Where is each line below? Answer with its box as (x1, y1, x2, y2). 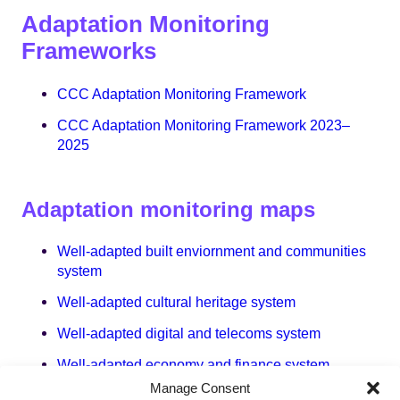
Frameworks (21, 37, 156, 64)
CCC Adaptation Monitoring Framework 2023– (57, 116, 350, 133)
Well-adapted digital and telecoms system (57, 324, 321, 341)
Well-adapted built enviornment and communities (57, 243, 366, 260)
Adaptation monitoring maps (21, 196, 315, 221)
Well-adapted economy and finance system (57, 355, 329, 372)
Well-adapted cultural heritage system (57, 294, 296, 311)
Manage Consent (150, 379, 250, 396)
